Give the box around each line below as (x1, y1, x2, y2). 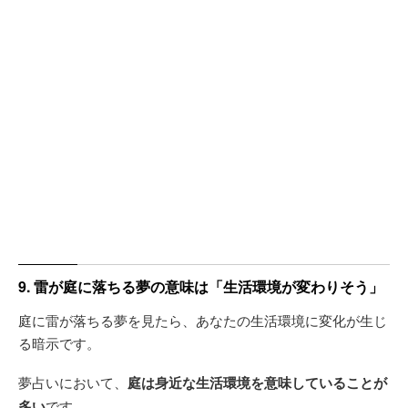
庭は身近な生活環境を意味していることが (127, 372, 387, 393)
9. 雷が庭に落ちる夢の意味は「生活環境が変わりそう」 (18, 275, 383, 297)
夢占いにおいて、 (18, 372, 127, 392)
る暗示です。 (18, 332, 100, 352)
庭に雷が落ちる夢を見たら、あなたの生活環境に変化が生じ (18, 310, 387, 330)
